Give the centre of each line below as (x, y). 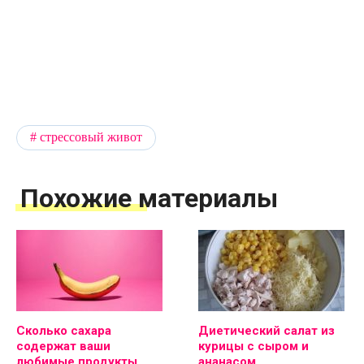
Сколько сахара (64, 330)
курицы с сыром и (253, 346)
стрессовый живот (91, 138)
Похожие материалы (149, 198)
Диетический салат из (266, 330)
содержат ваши (63, 346)
